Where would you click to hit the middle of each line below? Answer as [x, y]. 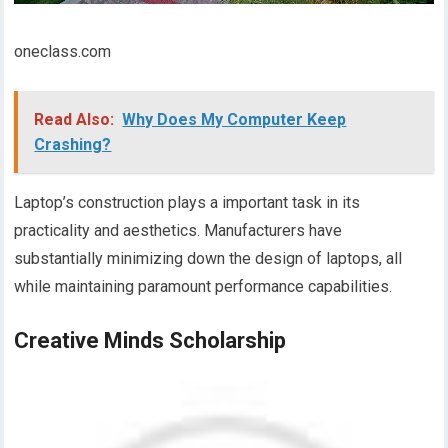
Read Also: [74, 120]
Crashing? [73, 145]
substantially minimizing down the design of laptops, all [208, 259]
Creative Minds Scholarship [150, 341]
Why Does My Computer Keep [234, 120]
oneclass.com [63, 52]
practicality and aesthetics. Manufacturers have [178, 231]
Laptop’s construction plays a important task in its [187, 203]
